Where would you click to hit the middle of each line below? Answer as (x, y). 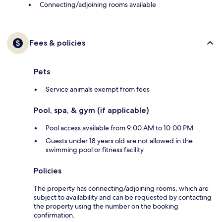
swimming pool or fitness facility (95, 150)
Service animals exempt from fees (98, 89)
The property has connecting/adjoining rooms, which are (121, 189)
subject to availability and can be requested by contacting (123, 197)
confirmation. (54, 215)
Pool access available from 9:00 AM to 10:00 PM (119, 128)
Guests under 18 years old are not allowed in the (119, 141)
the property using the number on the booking (106, 206)
